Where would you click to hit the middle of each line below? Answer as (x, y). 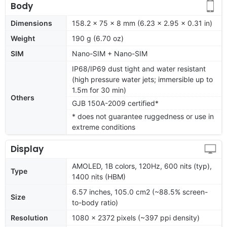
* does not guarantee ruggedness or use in (143, 116)
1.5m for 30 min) (99, 90)
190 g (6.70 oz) (98, 38)
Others (23, 97)
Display (27, 149)
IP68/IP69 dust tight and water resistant (139, 68)
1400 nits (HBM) (99, 176)
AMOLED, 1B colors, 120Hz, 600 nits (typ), (142, 166)
